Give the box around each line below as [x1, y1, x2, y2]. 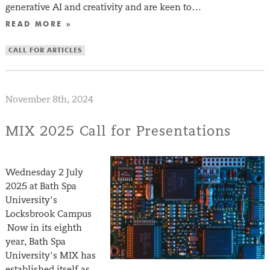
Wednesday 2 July [5, 166, 83, 178]
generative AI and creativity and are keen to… [5, 1, 201, 13]
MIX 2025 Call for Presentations [5, 122, 231, 140]
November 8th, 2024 [5, 93, 93, 105]
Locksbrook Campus [5, 208, 97, 220]
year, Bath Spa [5, 236, 66, 248]
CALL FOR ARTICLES [8, 47, 82, 54]
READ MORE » [5, 21, 72, 29]
